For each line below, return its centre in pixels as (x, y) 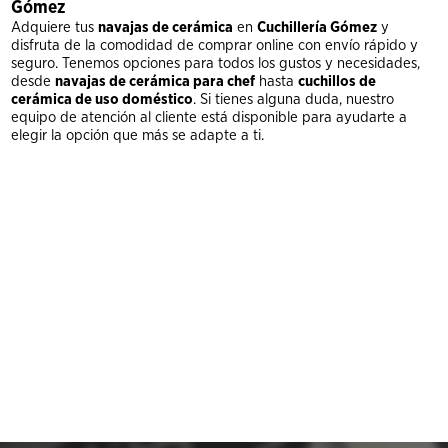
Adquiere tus (55, 27)
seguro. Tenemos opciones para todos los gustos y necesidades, (216, 63)
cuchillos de (337, 81)
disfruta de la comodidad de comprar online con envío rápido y (215, 45)
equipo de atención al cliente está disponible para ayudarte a (209, 117)
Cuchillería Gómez (317, 27)
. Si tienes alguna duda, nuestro (294, 99)
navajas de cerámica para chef (155, 81)
